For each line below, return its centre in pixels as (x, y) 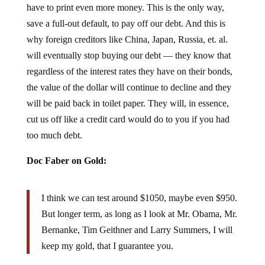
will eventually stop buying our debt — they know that (128, 46)
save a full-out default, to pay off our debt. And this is (126, 14)
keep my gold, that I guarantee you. (107, 236)
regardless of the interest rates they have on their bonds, (129, 62)
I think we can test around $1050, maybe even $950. (139, 188)
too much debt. (54, 126)
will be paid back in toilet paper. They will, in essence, (127, 94)
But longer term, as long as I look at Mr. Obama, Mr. (139, 204)
